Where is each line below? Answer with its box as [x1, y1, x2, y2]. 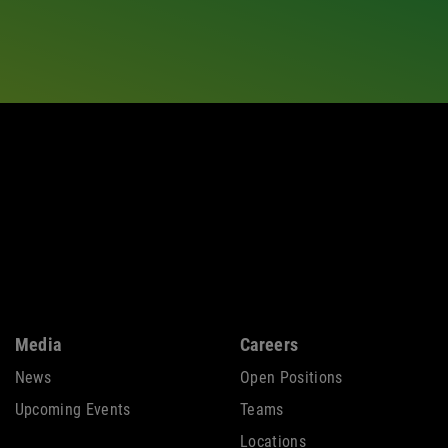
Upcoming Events [14, 399, 131, 419]
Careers [239, 333, 299, 355]
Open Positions [239, 367, 343, 387]
